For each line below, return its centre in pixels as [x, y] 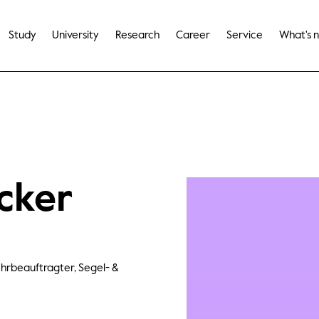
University [76, 36]
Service [245, 36]
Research [138, 36]
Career [193, 36]
